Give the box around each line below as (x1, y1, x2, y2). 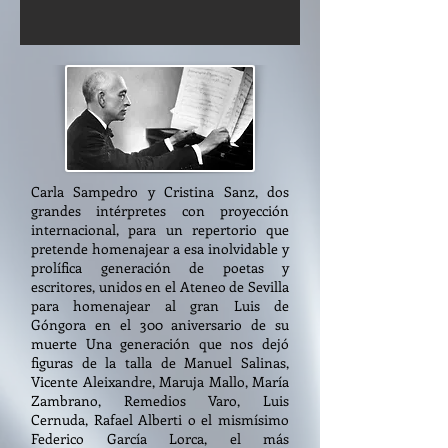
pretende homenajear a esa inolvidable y (31, 239, 289, 258)
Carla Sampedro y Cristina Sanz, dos (31, 182, 289, 201)
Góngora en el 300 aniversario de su (31, 315, 289, 334)
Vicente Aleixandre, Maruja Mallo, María (31, 372, 289, 391)
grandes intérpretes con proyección (31, 201, 289, 220)
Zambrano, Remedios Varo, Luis (31, 391, 289, 410)
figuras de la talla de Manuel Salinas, (31, 353, 289, 372)
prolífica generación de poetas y (31, 258, 289, 277)
